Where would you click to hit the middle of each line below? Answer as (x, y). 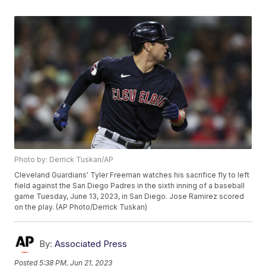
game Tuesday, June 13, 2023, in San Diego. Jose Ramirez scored (129, 197)
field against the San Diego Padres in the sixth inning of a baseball (130, 186)
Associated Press (91, 244)
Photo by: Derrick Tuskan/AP (64, 160)
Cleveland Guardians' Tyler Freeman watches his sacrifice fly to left (132, 175)
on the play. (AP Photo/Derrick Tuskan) (81, 207)
